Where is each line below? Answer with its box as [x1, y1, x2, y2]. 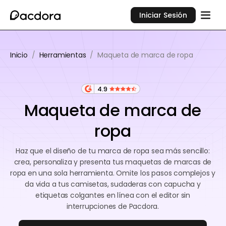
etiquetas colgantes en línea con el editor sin [35, 190, 191, 200]
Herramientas [39, 50, 86, 60]
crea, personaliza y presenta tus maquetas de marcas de [14, 157, 212, 167]
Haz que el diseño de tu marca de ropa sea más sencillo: [16, 146, 210, 156]
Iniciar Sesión [139, 10, 188, 20]
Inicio [10, 50, 28, 60]
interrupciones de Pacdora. [66, 201, 159, 211]
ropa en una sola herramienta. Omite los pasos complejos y [10, 168, 216, 178]
